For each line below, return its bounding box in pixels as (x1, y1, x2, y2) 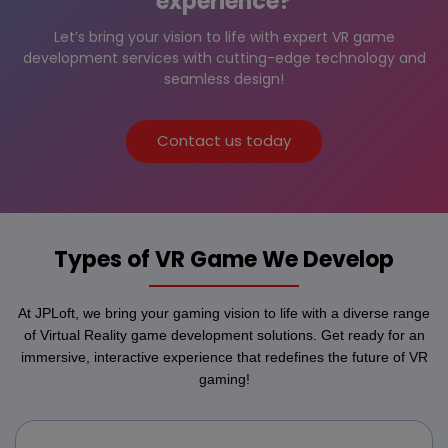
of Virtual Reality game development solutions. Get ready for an (23, 326, 425, 343)
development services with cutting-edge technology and (22, 47, 426, 68)
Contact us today (157, 130, 291, 152)
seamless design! (164, 68, 284, 89)
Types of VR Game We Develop (54, 243, 394, 275)
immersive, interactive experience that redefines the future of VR (20, 348, 428, 365)
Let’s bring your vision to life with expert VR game (53, 26, 395, 47)
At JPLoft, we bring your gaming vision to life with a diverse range (18, 304, 430, 321)
